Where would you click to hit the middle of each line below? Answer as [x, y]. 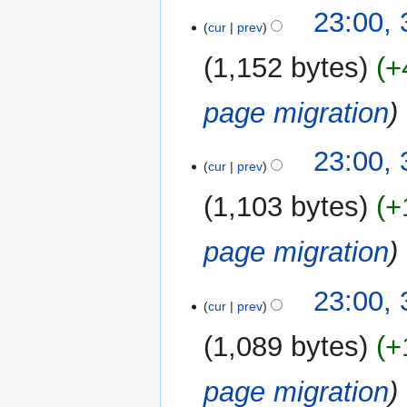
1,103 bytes [286, 207]
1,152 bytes [286, 67]
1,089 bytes [286, 346]
